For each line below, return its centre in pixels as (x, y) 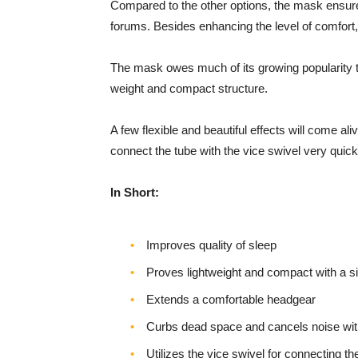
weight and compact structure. (189, 89)
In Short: (135, 193)
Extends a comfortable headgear (231, 300)
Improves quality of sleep (211, 245)
